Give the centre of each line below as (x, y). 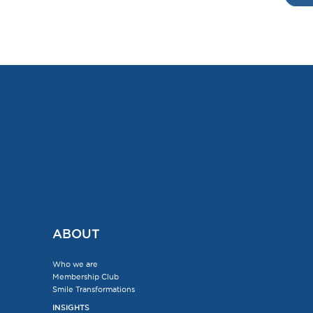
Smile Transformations (93, 289)
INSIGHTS (71, 307)
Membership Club (85, 277)
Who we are (75, 264)
